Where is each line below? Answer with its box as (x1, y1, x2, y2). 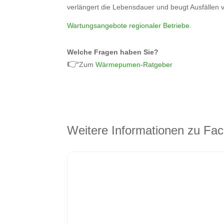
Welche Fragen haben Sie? (67, 47, 159, 56)
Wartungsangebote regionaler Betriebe (67, 21, 190, 30)
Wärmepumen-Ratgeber (95, 60, 173, 68)
